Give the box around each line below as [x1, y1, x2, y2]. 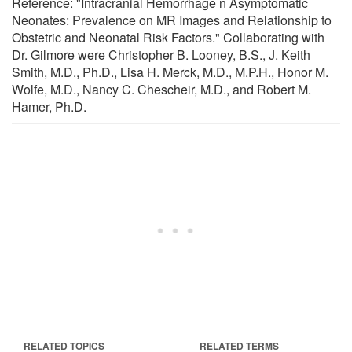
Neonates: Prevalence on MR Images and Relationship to [12, 10, 332, 29]
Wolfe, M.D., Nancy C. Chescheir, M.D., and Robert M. [12, 79, 311, 98]
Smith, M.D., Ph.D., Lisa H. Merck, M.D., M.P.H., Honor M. [12, 62, 328, 81]
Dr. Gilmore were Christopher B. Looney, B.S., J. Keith [12, 45, 310, 64]
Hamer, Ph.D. [12, 97, 86, 115]
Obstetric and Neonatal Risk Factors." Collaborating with [12, 27, 324, 46]
